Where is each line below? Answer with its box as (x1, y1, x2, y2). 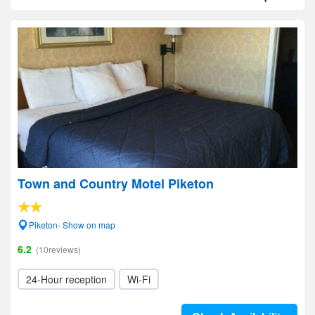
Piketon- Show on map (29, 219, 115, 231)
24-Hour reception (26, 272, 107, 286)
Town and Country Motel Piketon (18, 174, 214, 193)
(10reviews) (36, 243, 81, 255)
